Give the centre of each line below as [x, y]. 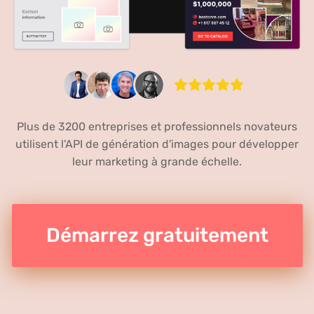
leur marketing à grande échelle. [157, 162]
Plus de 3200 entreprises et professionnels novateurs [157, 127]
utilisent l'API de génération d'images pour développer [157, 144]
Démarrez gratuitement [157, 235]
